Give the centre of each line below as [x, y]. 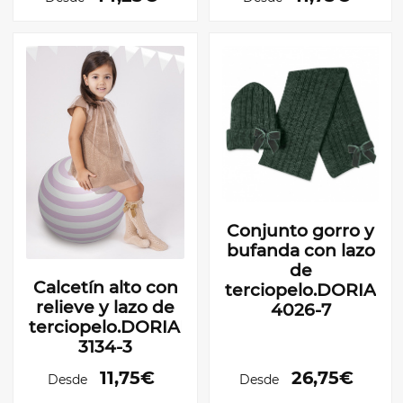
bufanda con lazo [300, 251]
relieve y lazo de [105, 307]
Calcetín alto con [105, 287]
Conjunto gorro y [300, 231]
